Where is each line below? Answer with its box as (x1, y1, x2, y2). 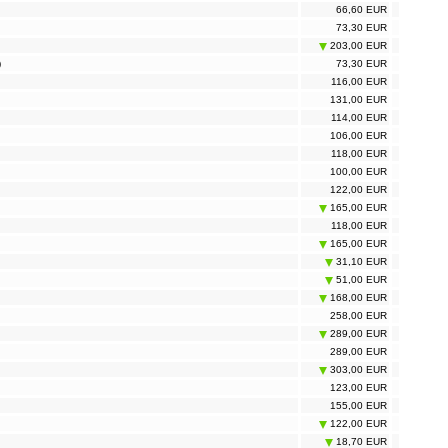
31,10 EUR (333, 256, 387, 268)
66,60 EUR (336, 4, 387, 16)
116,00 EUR (331, 76, 387, 88)
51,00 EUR (333, 274, 387, 286)
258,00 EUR (330, 310, 387, 322)
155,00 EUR (330, 400, 387, 412)
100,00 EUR (330, 166, 387, 178)
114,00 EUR (331, 112, 387, 124)
